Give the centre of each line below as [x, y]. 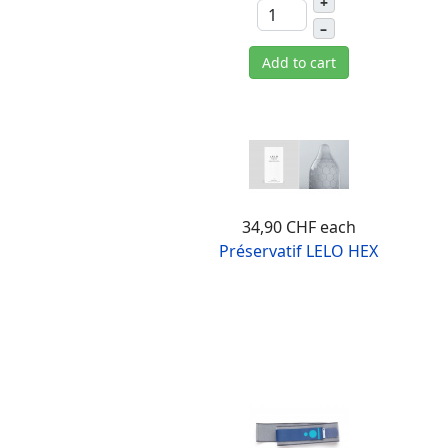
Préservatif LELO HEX [299, 251]
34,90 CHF [278, 227]
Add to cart [298, 63]
